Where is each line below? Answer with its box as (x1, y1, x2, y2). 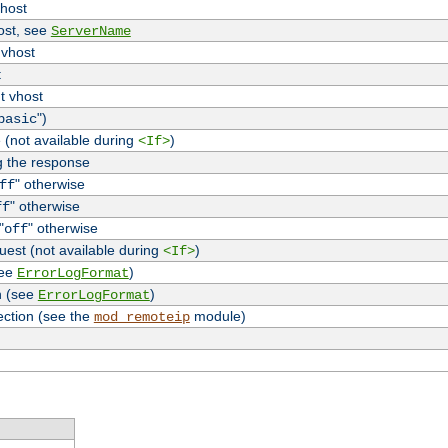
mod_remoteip (93, 309, 190, 326)
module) (189, 308, 246, 325)
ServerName (50, 23, 131, 40)
